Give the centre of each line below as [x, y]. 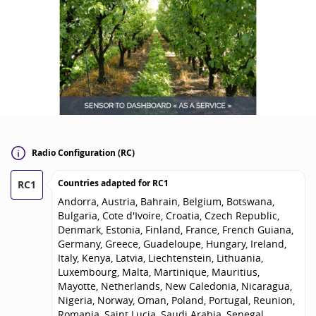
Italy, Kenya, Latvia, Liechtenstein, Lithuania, [160, 257]
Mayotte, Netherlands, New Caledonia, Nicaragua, [175, 286]
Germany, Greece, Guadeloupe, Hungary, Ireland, [172, 243]
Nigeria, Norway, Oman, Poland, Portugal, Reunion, [176, 300]
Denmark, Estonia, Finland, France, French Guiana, [176, 229]
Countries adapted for [105, 183]
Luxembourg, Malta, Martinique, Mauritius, [159, 272]
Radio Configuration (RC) [83, 153]
